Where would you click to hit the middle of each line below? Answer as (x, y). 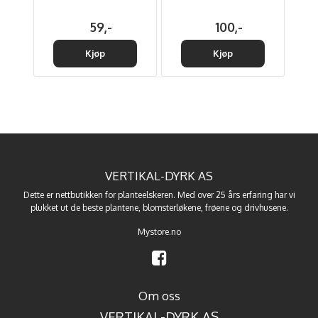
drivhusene (265, 207)
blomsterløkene (171, 207)
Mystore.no (159, 231)
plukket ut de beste (67, 207)
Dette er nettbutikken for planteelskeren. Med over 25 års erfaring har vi (159, 194)
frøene (217, 207)
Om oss (159, 295)
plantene (121, 207)
